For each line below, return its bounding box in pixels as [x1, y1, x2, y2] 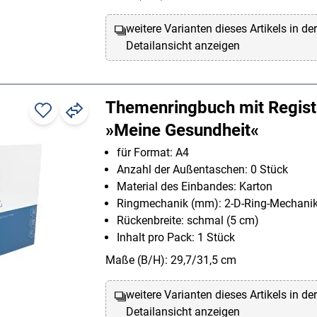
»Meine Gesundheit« [105, 120, 259, 141]
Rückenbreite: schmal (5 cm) [117, 214, 259, 228]
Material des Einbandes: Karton [117, 180, 272, 194]
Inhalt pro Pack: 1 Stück [117, 231, 235, 245]
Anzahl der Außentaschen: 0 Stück [117, 163, 288, 177]
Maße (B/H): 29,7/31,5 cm [105, 253, 236, 267]
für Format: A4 [117, 146, 189, 160]
